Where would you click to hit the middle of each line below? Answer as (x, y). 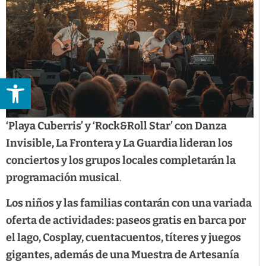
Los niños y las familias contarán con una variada (129, 203)
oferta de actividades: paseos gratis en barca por (126, 220)
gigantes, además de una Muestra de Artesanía (123, 254)
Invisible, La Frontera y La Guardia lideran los (119, 143)
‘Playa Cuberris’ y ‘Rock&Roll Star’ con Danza (116, 126)
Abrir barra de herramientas (121, 84)
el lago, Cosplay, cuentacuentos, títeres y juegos (123, 237)
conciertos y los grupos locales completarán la (121, 160)
